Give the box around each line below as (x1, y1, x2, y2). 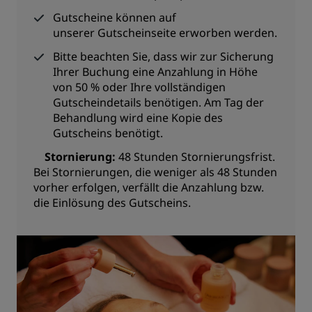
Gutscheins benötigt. (53, 125, 163, 141)
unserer (53, 25, 97, 40)
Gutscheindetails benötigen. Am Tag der (53, 95, 264, 110)
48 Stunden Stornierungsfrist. (118, 149, 275, 164)
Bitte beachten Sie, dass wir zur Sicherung (53, 49, 274, 64)
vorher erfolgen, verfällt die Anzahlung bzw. (33, 180, 264, 195)
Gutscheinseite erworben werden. (97, 25, 277, 40)
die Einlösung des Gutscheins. (33, 195, 194, 210)
